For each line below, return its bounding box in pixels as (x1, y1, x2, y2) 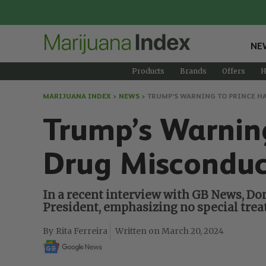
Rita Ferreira (56, 225, 107, 236)
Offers (221, 66, 245, 75)
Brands (179, 66, 207, 75)
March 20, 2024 (161, 225, 224, 236)
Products (131, 66, 164, 75)
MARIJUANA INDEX (43, 91, 111, 100)
